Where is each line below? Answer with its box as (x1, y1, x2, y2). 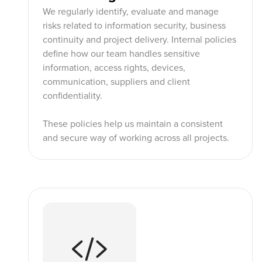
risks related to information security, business (43, 20, 226, 32)
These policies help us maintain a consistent (43, 118, 223, 130)
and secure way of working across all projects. (43, 132, 229, 144)
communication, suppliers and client (43, 76, 190, 88)
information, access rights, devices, (43, 62, 185, 74)
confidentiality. (43, 90, 102, 102)
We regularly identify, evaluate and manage (43, 6, 219, 18)
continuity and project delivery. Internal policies (43, 34, 236, 46)
